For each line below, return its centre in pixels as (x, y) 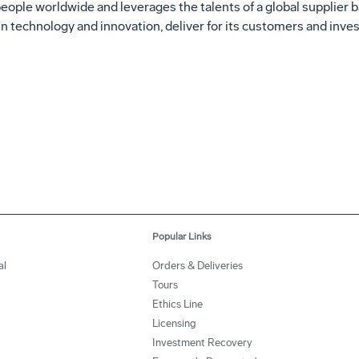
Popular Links (182, 236)
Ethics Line (177, 304)
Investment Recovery (202, 343)
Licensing (174, 323)
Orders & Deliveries (198, 266)
